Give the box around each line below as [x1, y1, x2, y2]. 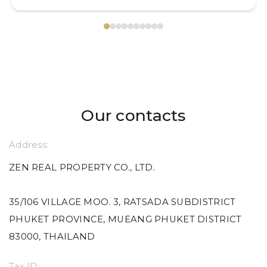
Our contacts [81, 105, 186, 125]
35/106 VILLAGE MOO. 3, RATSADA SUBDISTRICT [9, 197, 236, 208]
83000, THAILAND [9, 231, 95, 243]
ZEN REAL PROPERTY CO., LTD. [9, 162, 155, 173]
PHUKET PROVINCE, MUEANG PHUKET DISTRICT [9, 214, 242, 225]
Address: [9, 139, 49, 150]
